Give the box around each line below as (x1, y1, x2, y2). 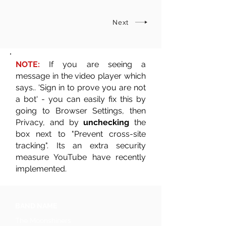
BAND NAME (15, 202, 57, 210)
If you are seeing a (49, 60, 146, 69)
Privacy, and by (16, 118, 84, 127)
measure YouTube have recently (16, 152, 146, 162)
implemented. (16, 164, 67, 174)
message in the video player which (16, 71, 146, 81)
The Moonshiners (15, 216, 71, 224)
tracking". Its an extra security (16, 141, 146, 150)
